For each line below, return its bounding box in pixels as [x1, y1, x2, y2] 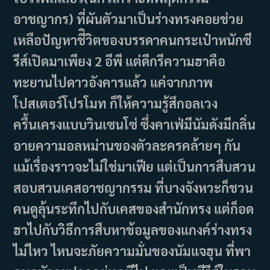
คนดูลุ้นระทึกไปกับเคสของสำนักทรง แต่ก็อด [13, 200, 254, 218]
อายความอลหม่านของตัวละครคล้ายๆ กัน [13, 137, 241, 154]
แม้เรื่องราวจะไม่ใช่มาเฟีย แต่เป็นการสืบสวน [13, 158, 256, 175]
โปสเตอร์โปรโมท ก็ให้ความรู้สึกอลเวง [13, 95, 218, 112]
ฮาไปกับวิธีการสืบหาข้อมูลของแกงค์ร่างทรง [13, 221, 253, 239]
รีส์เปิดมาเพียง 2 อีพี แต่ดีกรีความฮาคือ [13, 52, 226, 70]
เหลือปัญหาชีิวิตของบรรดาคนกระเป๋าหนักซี [13, 31, 252, 49]
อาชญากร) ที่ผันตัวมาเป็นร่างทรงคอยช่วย [13, 10, 244, 28]
